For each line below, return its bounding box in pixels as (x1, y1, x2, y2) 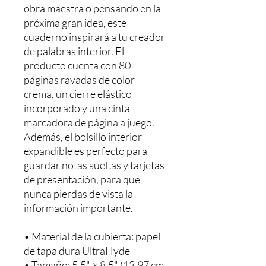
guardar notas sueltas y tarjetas (24, 159, 164, 172)
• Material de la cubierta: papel (24, 230, 160, 243)
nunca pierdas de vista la (24, 187, 133, 200)
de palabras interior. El (24, 45, 124, 58)
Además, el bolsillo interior (24, 130, 142, 143)
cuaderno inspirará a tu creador (24, 30, 165, 43)
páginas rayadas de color (24, 73, 135, 86)
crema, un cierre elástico (24, 87, 132, 100)
